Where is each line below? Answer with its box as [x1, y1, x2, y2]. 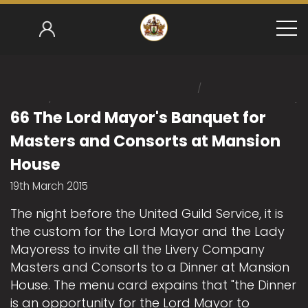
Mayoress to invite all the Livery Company [10, 241, 265, 258]
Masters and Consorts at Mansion [10, 130, 280, 152]
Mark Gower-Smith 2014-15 [54, 100, 193, 115]
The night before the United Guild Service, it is [10, 205, 283, 222]
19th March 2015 [10, 179, 88, 193]
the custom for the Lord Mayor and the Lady [10, 223, 285, 240]
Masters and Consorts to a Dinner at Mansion [10, 258, 289, 276]
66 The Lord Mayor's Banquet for [10, 107, 266, 129]
